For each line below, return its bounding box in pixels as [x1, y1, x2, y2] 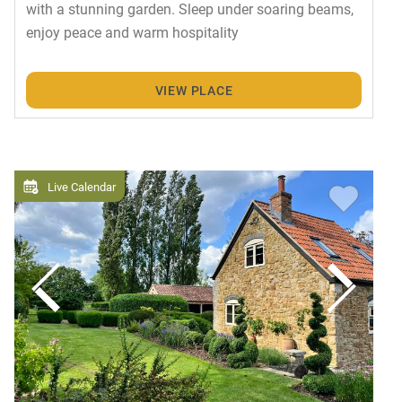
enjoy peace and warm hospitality [25, 22, 239, 42]
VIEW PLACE [154, 81, 233, 99]
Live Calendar [48, 179, 116, 195]
